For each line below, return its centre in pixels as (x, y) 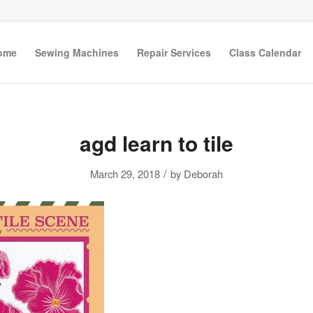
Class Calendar (265, 52)
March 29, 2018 (125, 174)
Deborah (203, 174)
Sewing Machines (77, 52)
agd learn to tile (156, 143)
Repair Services (174, 52)
